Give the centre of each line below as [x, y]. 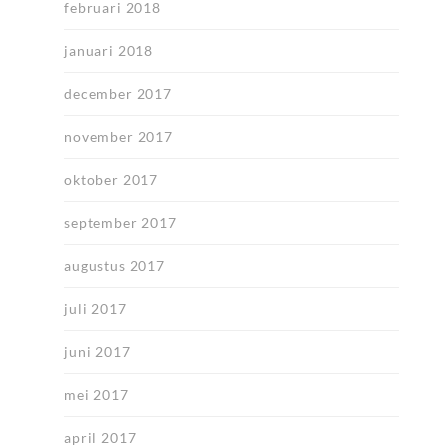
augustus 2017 [114, 266]
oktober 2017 [111, 180]
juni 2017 [97, 352]
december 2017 [118, 94]
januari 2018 [109, 51]
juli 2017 [95, 309]
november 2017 [118, 137]
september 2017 [120, 223]
